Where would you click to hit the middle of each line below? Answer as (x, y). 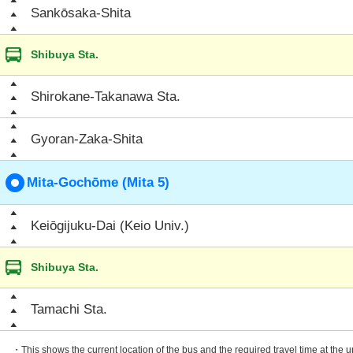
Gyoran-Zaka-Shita (87, 139)
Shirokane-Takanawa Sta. (106, 97)
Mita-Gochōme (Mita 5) (98, 182)
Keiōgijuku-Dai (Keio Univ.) (110, 226)
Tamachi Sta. (69, 309)
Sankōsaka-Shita (81, 13)
